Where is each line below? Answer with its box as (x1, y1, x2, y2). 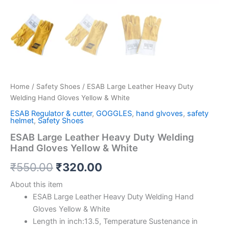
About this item (10, 180, 63, 190)
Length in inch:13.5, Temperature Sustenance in (32, 217, 198, 226)
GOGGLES (96, 109, 132, 119)
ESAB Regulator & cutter (10, 109, 92, 119)
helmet (10, 116, 34, 126)
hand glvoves (136, 109, 183, 119)
